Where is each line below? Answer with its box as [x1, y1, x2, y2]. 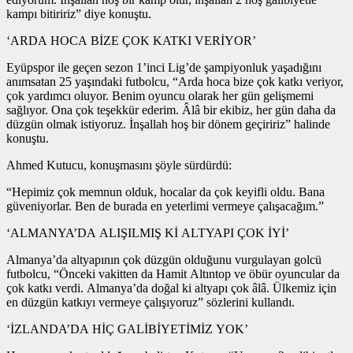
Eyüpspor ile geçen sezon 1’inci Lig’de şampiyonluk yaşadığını [6, 61, 321, 75]
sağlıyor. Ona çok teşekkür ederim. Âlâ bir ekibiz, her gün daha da [6, 103, 336, 117]
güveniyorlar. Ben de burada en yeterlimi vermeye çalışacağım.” [6, 199, 324, 214]
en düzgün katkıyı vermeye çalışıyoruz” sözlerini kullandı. [6, 295, 295, 310]
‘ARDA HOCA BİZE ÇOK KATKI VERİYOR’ [6, 34, 256, 48]
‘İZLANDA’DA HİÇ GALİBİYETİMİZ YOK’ [6, 322, 248, 336]
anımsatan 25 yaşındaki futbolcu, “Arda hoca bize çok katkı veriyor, [6, 75, 344, 89]
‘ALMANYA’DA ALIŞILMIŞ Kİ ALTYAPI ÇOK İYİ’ [6, 226, 289, 240]
